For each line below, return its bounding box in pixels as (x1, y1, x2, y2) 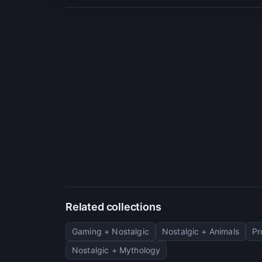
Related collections (65, 200, 161, 213)
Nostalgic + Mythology (72, 244, 161, 255)
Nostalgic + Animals (161, 226, 239, 236)
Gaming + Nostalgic (72, 226, 149, 236)
